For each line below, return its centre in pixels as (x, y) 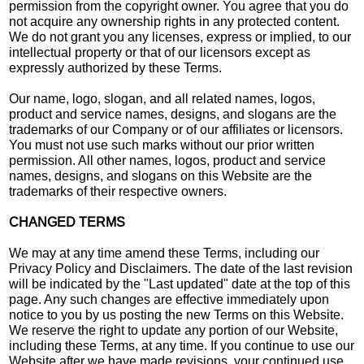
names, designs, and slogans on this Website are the (161, 175)
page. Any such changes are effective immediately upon (169, 299)
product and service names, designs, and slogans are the (173, 114)
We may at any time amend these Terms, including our (165, 253)
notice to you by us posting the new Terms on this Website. (177, 314)
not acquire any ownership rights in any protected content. (175, 21)
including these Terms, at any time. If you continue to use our (182, 345)
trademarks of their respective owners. (118, 191)
